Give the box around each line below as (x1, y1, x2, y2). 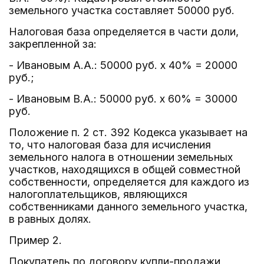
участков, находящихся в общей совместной (9, 163, 240, 176)
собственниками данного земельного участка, (9, 200, 247, 213)
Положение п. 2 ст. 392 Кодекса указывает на (9, 126, 247, 138)
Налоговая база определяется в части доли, (9, 25, 239, 38)
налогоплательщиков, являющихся (9, 188, 187, 200)
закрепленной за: (9, 38, 97, 50)
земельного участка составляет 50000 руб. (9, 4, 235, 16)
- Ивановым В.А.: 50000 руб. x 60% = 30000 (9, 93, 237, 105)
